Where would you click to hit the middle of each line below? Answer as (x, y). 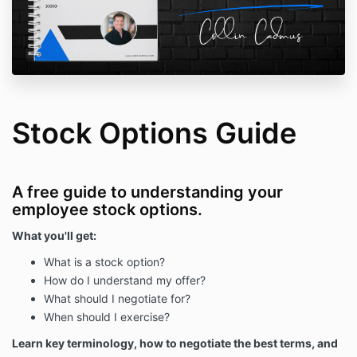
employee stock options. (107, 210)
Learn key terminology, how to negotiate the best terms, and (175, 343)
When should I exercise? (107, 317)
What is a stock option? (104, 262)
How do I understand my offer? (125, 280)
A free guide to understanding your (147, 192)
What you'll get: (54, 236)
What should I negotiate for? (117, 299)
